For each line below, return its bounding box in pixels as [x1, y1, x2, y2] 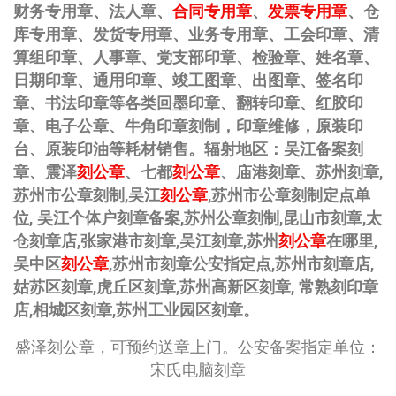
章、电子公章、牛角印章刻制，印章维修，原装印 [13, 117, 363, 137]
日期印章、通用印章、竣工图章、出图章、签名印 [13, 71, 363, 91]
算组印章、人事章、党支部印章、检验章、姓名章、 [13, 48, 379, 68]
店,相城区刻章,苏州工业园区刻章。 [13, 301, 259, 321]
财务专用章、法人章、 [13, 2, 172, 22]
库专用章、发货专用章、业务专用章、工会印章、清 [13, 25, 379, 45]
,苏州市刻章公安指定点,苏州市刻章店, [109, 255, 374, 275]
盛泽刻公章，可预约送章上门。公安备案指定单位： [15, 338, 381, 358]
